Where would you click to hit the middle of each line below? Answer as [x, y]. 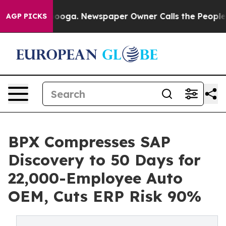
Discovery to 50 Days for [104, 160]
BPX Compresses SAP [89, 142]
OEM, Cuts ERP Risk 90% [105, 196]
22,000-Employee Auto [95, 178]
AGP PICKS [26, 16]
